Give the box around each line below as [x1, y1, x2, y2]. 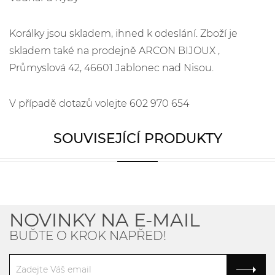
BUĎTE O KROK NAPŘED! [9, 228, 166, 243]
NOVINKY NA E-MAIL [9, 209, 200, 231]
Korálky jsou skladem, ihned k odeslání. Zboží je [9, 28, 238, 39]
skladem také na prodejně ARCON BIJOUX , [9, 45, 220, 56]
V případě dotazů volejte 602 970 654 [9, 98, 189, 109]
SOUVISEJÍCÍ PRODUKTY [53, 130, 222, 147]
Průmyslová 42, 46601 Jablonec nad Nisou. [9, 62, 214, 74]
